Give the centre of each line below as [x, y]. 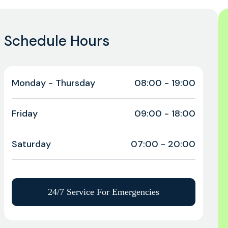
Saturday [31, 144]
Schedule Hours [56, 41]
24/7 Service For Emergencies [103, 192]
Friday [24, 113]
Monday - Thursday [53, 83]
